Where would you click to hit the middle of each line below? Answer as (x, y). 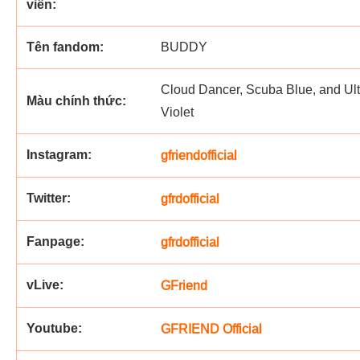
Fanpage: (55, 241)
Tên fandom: (65, 47)
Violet (177, 112)
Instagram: (59, 155)
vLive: (45, 285)
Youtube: (54, 328)
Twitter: (49, 198)
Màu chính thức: (76, 101)
